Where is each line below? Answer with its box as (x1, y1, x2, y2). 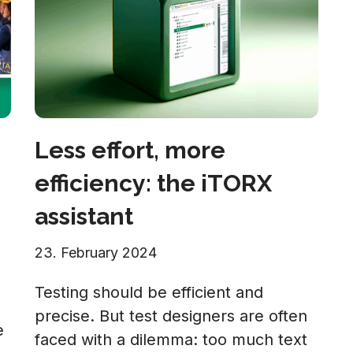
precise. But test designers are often (35, 307, 307, 325)
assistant (35, 203, 133, 230)
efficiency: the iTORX (35, 169, 272, 197)
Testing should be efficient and (35, 283, 263, 302)
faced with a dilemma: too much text (35, 330, 307, 349)
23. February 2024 (35, 244, 157, 261)
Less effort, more (35, 136, 225, 164)
